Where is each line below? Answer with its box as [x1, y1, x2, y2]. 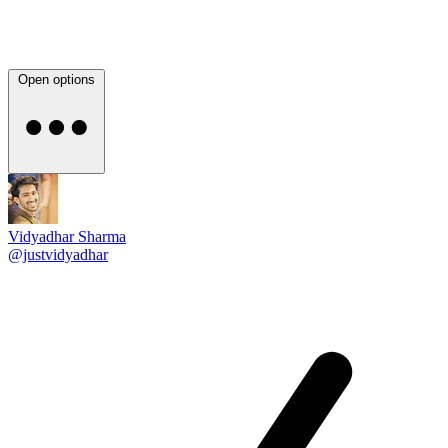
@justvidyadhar [8, 245, 108, 263]
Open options [18, 71, 95, 87]
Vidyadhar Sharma [8, 227, 126, 245]
